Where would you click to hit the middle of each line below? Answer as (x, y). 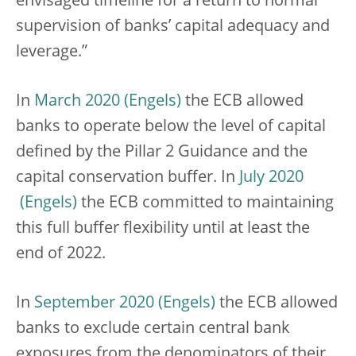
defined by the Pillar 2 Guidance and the (162, 153)
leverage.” (52, 52)
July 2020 (271, 178)
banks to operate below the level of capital (171, 127)
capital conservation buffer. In (128, 178)
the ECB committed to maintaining (205, 203)
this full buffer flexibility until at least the (163, 229)
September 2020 (94, 304)
